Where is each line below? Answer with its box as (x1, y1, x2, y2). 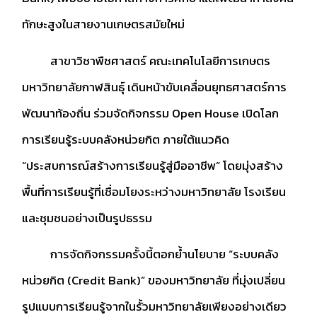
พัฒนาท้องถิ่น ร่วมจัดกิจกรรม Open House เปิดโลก (22, 103, 279, 122)
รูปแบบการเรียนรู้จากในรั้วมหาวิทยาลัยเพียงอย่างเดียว (22, 296, 287, 316)
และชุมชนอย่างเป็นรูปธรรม (22, 208, 152, 227)
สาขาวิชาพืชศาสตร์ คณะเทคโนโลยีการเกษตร (22, 51, 270, 70)
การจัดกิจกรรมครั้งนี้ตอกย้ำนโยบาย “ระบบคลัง (22, 244, 279, 263)
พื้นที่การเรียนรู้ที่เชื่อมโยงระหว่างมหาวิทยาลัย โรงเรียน (22, 182, 286, 201)
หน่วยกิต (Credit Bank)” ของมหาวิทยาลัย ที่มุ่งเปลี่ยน (22, 270, 285, 289)
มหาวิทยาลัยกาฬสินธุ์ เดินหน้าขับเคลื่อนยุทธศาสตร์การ (22, 77, 287, 96)
